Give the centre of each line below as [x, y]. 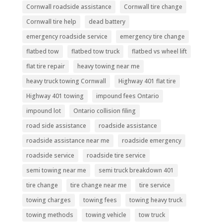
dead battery [107, 21]
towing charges [48, 200]
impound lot [43, 111]
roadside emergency [151, 140]
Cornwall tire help [51, 21]
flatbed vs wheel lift [159, 51]
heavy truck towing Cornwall [66, 81]
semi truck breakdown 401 [136, 170]
